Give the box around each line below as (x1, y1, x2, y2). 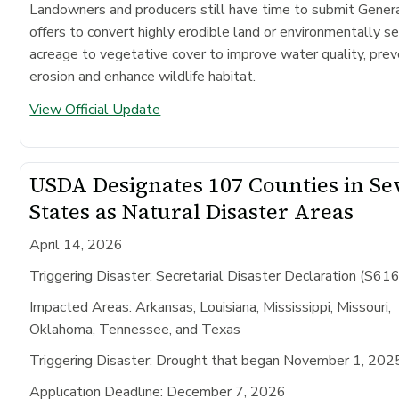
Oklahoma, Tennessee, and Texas (29, 319, 241, 339)
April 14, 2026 (29, 234, 124, 255)
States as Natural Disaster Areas (29, 196, 354, 226)
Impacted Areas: (29, 297, 133, 317)
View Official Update (29, 99, 161, 119)
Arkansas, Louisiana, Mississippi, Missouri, (132, 297, 392, 317)
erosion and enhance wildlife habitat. (29, 66, 256, 86)
